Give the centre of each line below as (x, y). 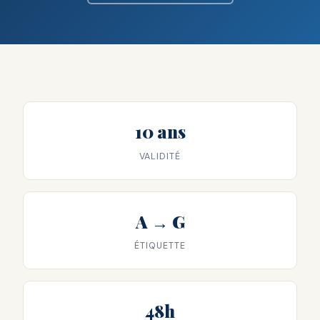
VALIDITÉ (160, 156)
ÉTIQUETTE (160, 246)
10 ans (160, 132)
